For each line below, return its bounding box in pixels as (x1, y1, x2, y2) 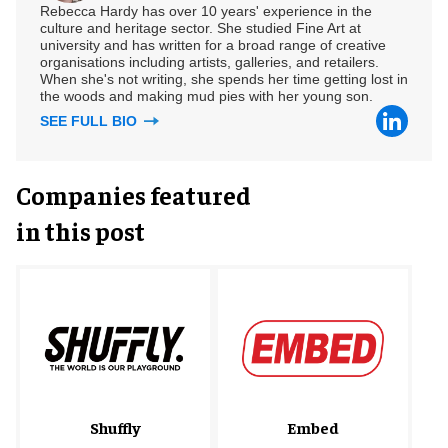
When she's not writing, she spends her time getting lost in (40, 70, 408, 87)
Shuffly (89, 416, 141, 437)
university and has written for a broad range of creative (40, 36, 386, 53)
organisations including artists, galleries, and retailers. (40, 53, 379, 70)
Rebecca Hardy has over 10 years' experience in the (40, 2, 372, 19)
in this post (16, 214, 145, 246)
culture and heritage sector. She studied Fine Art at (40, 19, 361, 36)
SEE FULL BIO (40, 112, 141, 129)
